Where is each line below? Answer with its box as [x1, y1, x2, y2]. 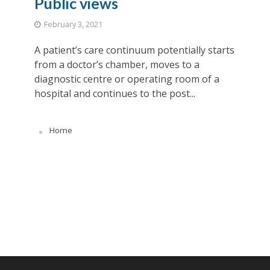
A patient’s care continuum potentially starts [34, 43, 234, 57]
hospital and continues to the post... [34, 87, 195, 101]
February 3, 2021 [43, 19, 102, 30]
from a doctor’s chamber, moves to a [34, 58, 199, 72]
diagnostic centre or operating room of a [34, 72, 219, 86]
